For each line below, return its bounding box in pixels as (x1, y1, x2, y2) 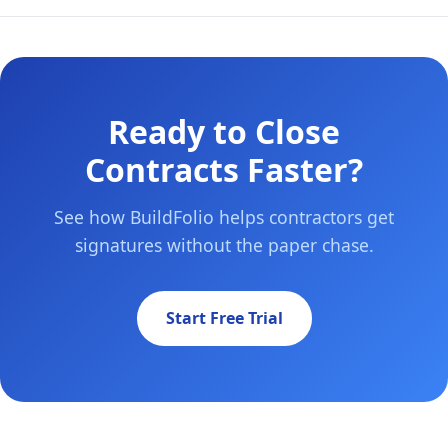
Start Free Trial (165, 307, 283, 330)
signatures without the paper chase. (74, 233, 374, 258)
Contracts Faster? (85, 148, 363, 192)
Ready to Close (108, 110, 340, 154)
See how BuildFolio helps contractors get (54, 205, 394, 230)
